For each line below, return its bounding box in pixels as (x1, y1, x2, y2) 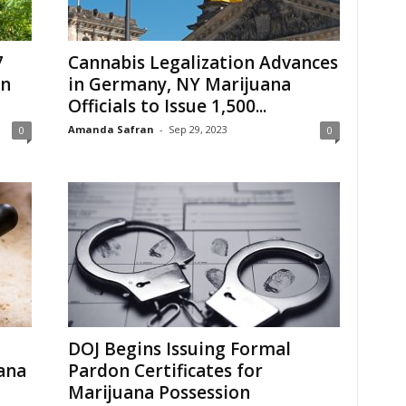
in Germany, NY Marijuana (67, 72, 291, 96)
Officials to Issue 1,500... (67, 94, 266, 118)
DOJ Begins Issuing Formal (67, 337, 291, 361)
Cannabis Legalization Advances (67, 51, 338, 74)
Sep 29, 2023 (168, 122, 227, 136)
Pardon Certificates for (67, 359, 263, 382)
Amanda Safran (67, 122, 154, 136)
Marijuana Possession (67, 381, 250, 404)
